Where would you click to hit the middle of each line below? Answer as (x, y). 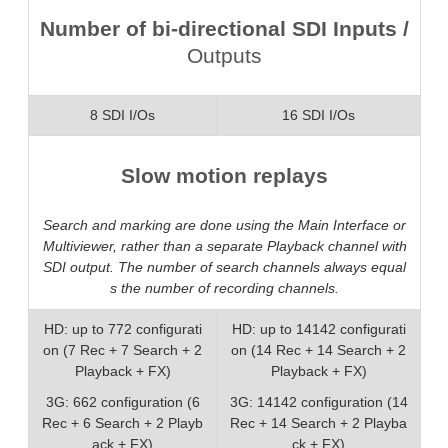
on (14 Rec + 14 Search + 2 (318, 349)
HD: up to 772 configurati (122, 328)
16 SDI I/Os (318, 114)
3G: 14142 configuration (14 (318, 401)
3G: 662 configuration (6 (122, 401)
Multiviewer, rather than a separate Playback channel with (224, 246)
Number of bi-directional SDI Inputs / (224, 29)
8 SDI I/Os (122, 114)
